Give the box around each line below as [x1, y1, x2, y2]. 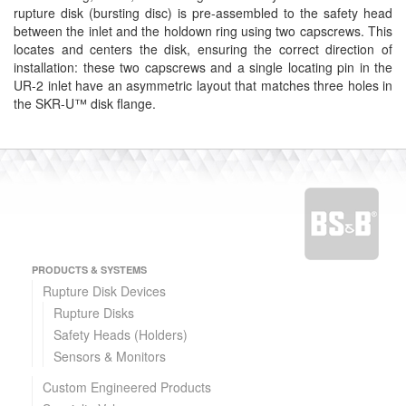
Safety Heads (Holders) [53, 325, 188, 344]
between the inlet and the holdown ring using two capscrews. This [14, 22, 392, 41]
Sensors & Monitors [53, 347, 167, 366]
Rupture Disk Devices [43, 282, 167, 301]
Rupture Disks [53, 304, 135, 323]
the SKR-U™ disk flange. [14, 94, 156, 113]
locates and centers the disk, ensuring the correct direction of [14, 40, 392, 59]
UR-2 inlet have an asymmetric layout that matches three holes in [14, 76, 392, 95]
